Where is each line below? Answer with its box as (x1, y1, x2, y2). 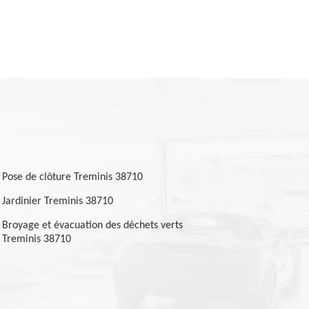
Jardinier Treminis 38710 (1, 196, 113, 207)
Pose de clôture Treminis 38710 (1, 172, 143, 183)
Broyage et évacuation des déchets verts (1, 220, 183, 231)
